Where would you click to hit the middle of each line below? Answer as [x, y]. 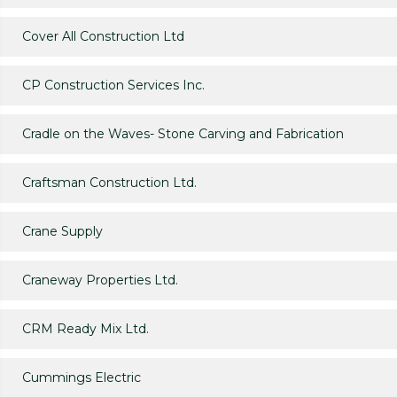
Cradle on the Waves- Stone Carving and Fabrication [183, 134]
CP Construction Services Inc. [113, 86]
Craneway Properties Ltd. [100, 280]
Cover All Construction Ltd [103, 37]
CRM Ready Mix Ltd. [86, 329]
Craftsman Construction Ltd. [109, 183]
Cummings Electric [82, 378]
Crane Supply [62, 232]
